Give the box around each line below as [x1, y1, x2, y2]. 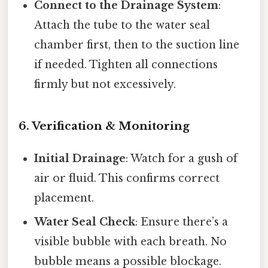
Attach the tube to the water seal [34, 18, 211, 32]
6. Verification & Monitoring [19, 119, 190, 133]
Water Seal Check [34, 215, 136, 229]
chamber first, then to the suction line [34, 38, 240, 51]
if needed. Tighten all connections [34, 57, 218, 71]
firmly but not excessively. [34, 77, 176, 91]
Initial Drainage [34, 152, 126, 166]
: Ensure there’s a [135, 215, 229, 229]
